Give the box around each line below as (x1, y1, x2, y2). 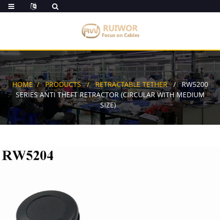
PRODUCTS (45, 79, 81, 89)
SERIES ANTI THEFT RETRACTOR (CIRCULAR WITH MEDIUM (15, 89, 205, 99)
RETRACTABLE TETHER (95, 79, 167, 89)
